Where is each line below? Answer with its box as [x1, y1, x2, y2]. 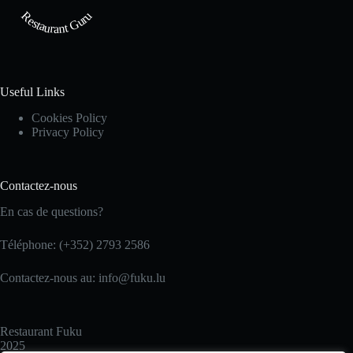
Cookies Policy [32, 111, 107, 125]
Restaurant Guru [18, 9, 95, 36]
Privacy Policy [32, 125, 104, 139]
